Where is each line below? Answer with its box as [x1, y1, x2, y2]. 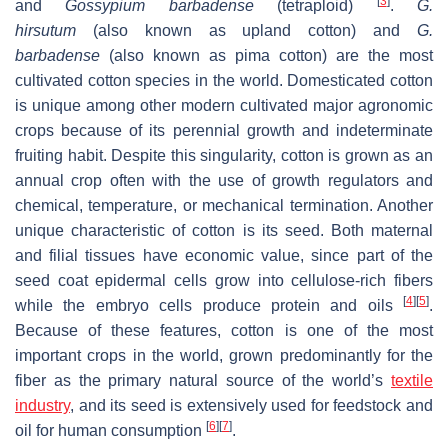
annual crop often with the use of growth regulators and [15, 171, 433, 189]
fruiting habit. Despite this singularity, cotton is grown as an [15, 146, 433, 164]
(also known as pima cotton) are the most [100, 46, 433, 64]
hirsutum [15, 21, 76, 39]
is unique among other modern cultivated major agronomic [15, 96, 433, 114]
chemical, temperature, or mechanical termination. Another [15, 196, 433, 214]
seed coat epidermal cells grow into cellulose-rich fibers [15, 271, 433, 289]
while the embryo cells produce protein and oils [15, 296, 403, 314]
